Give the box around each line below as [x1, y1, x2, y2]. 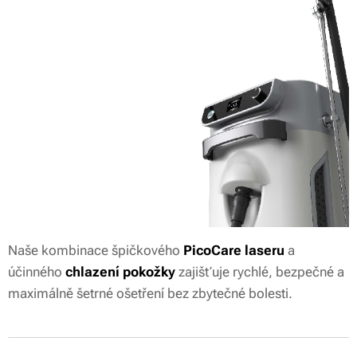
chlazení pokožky [65, 264, 175, 280]
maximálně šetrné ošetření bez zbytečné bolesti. [8, 285, 296, 302]
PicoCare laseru [183, 242, 284, 259]
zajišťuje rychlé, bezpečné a [178, 264, 344, 280]
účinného [8, 264, 65, 280]
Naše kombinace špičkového [8, 242, 183, 259]
